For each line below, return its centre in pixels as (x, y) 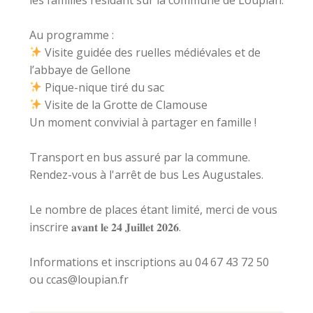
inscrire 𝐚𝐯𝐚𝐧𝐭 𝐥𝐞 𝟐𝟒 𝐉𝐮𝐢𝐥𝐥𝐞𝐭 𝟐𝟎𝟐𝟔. (105, 227)
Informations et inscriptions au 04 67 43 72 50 (149, 262)
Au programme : (72, 35)
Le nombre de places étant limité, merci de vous (153, 209)
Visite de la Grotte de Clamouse (125, 104)
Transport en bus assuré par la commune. (140, 157)
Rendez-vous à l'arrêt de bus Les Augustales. (146, 174)
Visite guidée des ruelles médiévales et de (152, 52)
